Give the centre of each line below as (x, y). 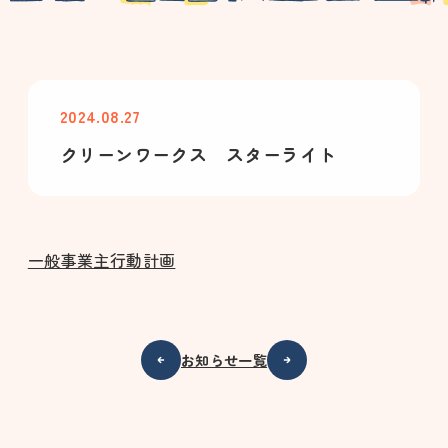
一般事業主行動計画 (101, 260)
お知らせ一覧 (224, 360)
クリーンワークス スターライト (198, 154)
